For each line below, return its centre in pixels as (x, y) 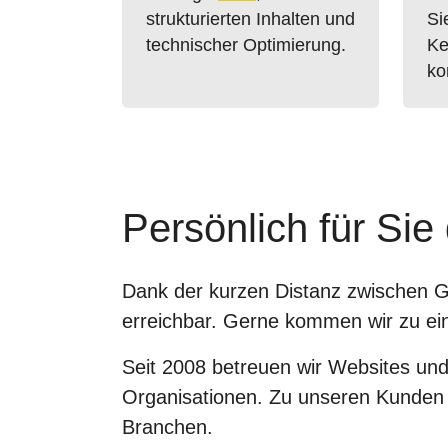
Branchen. (167, 427)
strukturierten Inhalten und (250, 19)
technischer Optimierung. (246, 45)
